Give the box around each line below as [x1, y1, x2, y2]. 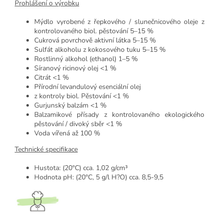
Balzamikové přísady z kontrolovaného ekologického [34, 109, 204, 119]
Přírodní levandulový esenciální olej [34, 82, 141, 91]
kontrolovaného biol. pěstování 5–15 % [34, 26, 153, 36]
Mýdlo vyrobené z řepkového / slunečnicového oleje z [34, 17, 204, 26]
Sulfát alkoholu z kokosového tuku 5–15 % [34, 44, 166, 54]
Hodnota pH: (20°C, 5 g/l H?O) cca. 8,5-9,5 [34, 172, 163, 182]
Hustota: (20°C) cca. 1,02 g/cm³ [34, 163, 128, 173]
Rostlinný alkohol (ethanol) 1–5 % [34, 54, 138, 64]
